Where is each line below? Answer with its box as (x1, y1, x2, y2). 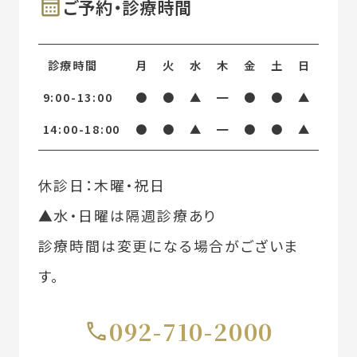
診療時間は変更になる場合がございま (37, 234, 300, 256)
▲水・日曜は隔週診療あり (37, 204, 218, 226)
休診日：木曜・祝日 (37, 174, 166, 195)
